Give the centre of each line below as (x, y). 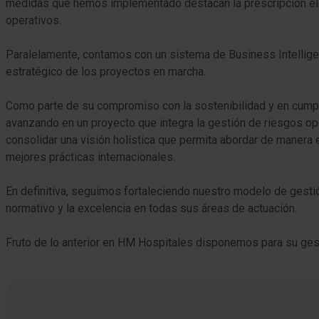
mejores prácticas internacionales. (90, 157)
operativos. (33, 20)
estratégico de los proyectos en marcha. (106, 72)
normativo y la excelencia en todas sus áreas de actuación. (151, 208)
